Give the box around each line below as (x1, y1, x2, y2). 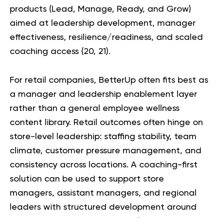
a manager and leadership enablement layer (10, 90, 197, 99)
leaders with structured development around (10, 203, 197, 212)
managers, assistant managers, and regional (10, 189, 197, 198)
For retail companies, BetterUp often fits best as (10, 76, 208, 85)
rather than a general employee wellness (10, 104, 180, 113)
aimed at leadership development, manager (10, 19, 196, 28)
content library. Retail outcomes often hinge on (10, 118, 203, 127)
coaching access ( (10, 47, 84, 56)
